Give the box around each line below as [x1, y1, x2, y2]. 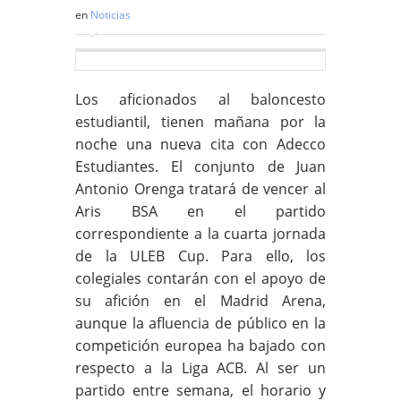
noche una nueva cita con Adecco [75, 133, 326, 154]
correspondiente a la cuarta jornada [75, 223, 326, 243]
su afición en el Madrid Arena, [75, 290, 326, 311]
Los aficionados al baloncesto [75, 89, 326, 109]
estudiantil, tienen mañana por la [75, 111, 326, 132]
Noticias [90, 6, 131, 22]
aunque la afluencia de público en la [75, 312, 326, 333]
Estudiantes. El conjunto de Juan [75, 156, 326, 176]
